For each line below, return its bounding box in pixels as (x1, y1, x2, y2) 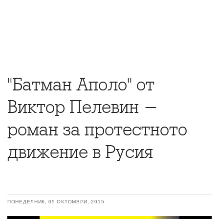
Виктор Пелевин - (7, 97, 158, 117)
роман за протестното (7, 119, 187, 140)
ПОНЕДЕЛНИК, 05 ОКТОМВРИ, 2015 (7, 199, 105, 204)
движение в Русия (7, 142, 153, 162)
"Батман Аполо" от (7, 74, 154, 95)
